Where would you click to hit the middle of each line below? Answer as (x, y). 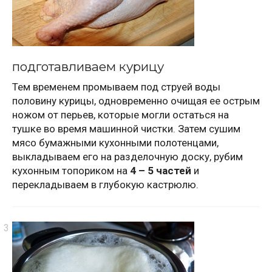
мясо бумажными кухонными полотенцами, (115, 143)
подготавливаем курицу (88, 67)
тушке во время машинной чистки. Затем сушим (126, 129)
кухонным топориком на (71, 171)
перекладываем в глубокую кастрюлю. (105, 185)
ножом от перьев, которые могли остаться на (121, 115)
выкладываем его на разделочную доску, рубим (127, 157)
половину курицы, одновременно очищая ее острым (136, 101)
